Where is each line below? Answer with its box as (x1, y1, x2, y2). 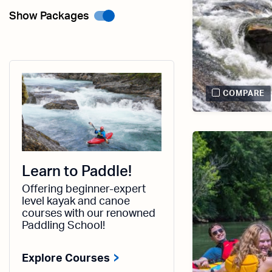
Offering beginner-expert (22, 184, 146, 195)
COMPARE (223, 90, 265, 98)
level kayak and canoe (22, 196, 130, 208)
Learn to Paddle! (22, 165, 132, 180)
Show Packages (9, 11, 89, 22)
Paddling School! (22, 220, 105, 232)
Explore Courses (22, 253, 110, 265)
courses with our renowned (22, 208, 155, 220)
